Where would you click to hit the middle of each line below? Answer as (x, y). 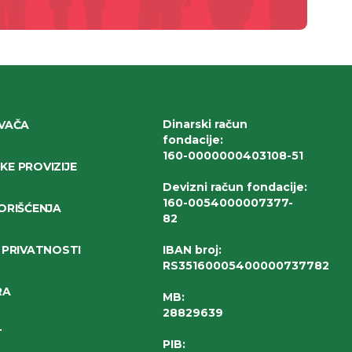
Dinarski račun (205, 124)
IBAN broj (190, 250)
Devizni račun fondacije (233, 187)
